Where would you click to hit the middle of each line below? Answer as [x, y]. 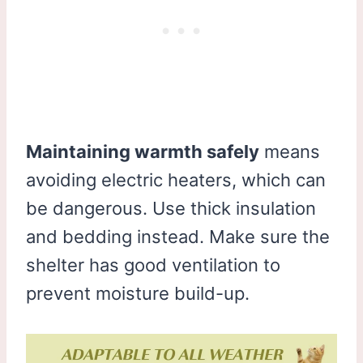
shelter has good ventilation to [153, 265]
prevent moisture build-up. [138, 293]
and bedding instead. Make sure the [178, 236]
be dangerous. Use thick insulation [171, 208]
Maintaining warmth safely [143, 151]
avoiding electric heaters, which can [176, 179]
